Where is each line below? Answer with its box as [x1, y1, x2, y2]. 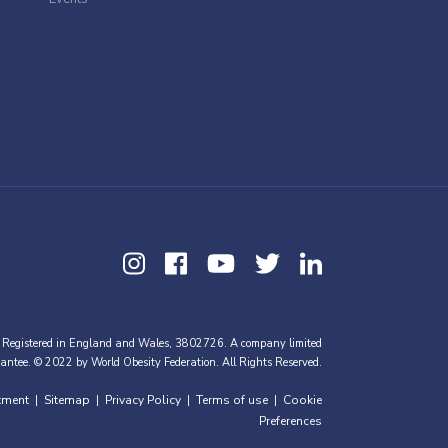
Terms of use [196, 392, 268, 408]
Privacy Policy [105, 392, 181, 408]
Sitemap [44, 392, 90, 408]
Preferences [259, 413, 322, 429]
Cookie [283, 392, 322, 408]
